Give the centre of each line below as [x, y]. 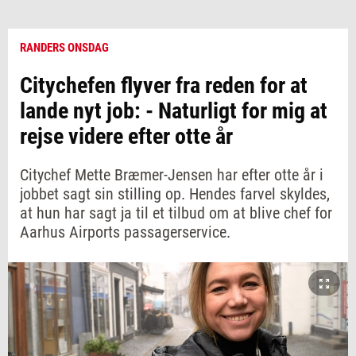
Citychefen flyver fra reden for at [164, 85]
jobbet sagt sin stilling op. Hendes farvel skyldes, [175, 194]
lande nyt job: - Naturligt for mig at [174, 111]
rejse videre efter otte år [126, 136]
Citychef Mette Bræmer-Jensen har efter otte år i [172, 175]
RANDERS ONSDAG [64, 48]
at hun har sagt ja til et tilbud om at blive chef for [176, 213]
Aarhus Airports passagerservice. [125, 232]
